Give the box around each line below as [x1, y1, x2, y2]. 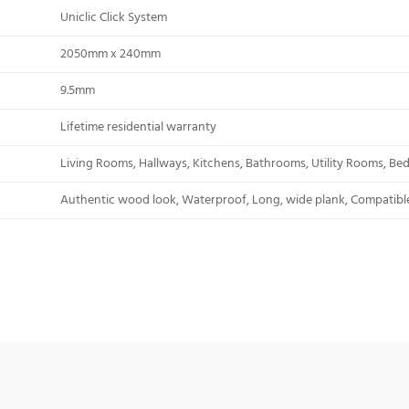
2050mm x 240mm [59, 44, 161, 64]
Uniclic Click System [59, 7, 167, 27]
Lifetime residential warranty [59, 117, 216, 137]
